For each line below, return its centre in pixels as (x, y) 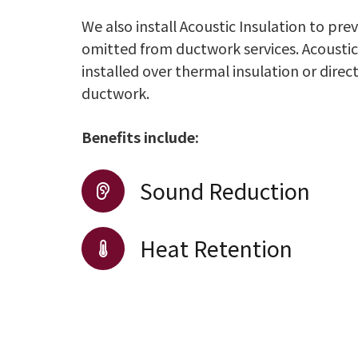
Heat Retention (217, 248)
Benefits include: (140, 136)
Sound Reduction (225, 190)
